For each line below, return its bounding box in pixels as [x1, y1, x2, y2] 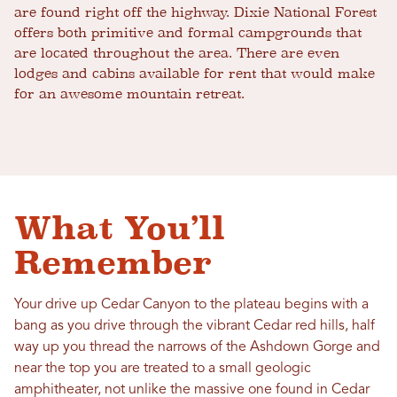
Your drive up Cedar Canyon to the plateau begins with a [14, 298, 369, 313]
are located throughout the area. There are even [14, 45, 339, 62]
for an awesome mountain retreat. [14, 86, 245, 103]
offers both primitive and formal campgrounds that [14, 25, 362, 42]
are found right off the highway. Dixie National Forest [14, 4, 377, 21]
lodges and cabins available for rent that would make [14, 66, 375, 82]
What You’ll [14, 210, 225, 247]
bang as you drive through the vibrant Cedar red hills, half [14, 319, 375, 334]
